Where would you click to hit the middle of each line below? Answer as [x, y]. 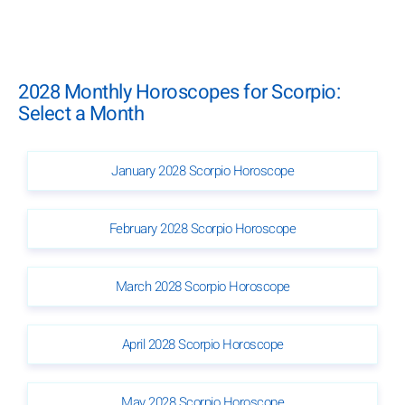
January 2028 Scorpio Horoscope [202, 170]
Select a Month [81, 114]
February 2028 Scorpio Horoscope [202, 228]
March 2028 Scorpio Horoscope [202, 286]
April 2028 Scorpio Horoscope [202, 344]
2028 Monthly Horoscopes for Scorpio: [179, 93]
